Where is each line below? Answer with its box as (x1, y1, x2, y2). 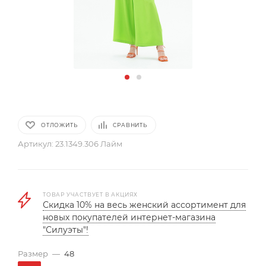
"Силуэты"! (43, 224, 88, 235)
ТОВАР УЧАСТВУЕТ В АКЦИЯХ (43, 191, 138, 198)
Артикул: (18, 139, 53, 148)
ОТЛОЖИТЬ (41, 122, 78, 128)
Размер (18, 249, 48, 258)
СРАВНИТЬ (113, 122, 147, 128)
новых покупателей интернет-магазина (43, 212, 216, 223)
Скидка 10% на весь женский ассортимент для (43, 199, 246, 210)
